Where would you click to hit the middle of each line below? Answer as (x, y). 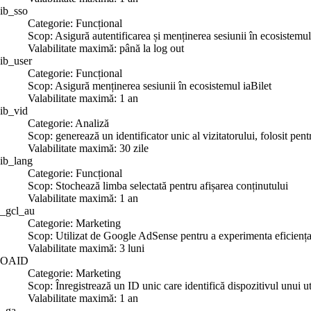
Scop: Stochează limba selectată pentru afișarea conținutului (158, 185)
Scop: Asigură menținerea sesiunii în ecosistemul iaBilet (150, 85)
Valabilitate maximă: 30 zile (88, 148)
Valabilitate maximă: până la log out (106, 48)
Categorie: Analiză (68, 123)
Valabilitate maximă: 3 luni (86, 248)
